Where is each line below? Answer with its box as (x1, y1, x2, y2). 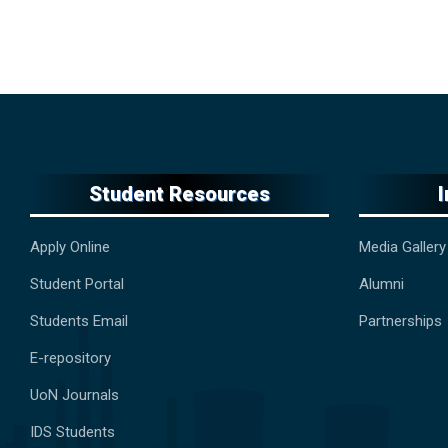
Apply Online (30, 238, 110, 257)
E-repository (30, 349, 115, 368)
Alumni (358, 275, 404, 294)
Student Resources (88, 182, 270, 207)
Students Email (30, 312, 128, 331)
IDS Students (30, 423, 115, 442)
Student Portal (30, 275, 124, 294)
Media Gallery (358, 238, 446, 257)
